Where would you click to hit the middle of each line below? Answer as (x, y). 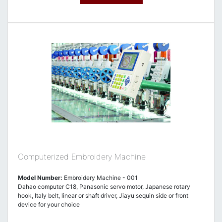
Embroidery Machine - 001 (100, 178)
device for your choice (49, 204)
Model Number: (40, 178)
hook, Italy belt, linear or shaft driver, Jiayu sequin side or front (103, 195)
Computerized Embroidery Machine (82, 157)
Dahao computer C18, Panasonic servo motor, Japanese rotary (104, 187)
